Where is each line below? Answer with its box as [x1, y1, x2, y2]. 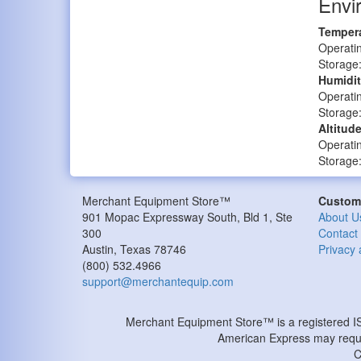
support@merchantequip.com [82, 273, 234, 289]
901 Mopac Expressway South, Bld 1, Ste [82, 209, 293, 225]
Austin [82, 241, 114, 257]
